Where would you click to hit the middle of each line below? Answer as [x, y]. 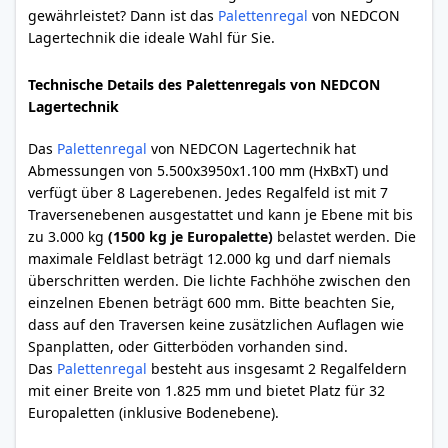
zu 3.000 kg [68, 236]
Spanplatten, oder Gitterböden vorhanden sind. [188, 346]
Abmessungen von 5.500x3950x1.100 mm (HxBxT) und [208, 170]
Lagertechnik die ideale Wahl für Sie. [151, 37]
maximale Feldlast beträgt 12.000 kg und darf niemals [209, 258]
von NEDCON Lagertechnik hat [251, 148]
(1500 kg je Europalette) [190, 236]
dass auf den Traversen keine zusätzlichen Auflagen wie [216, 324]
